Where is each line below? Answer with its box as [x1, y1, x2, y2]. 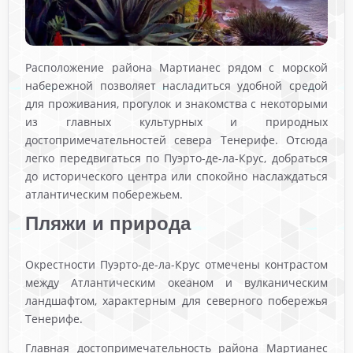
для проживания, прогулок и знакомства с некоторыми [25, 96, 328, 112]
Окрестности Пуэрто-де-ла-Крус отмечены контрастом [25, 257, 328, 273]
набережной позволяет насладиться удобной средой [25, 78, 328, 94]
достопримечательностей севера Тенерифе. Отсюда [25, 132, 328, 148]
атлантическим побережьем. [25, 187, 184, 203]
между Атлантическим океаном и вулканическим [25, 275, 328, 291]
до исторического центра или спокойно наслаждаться [25, 169, 328, 184]
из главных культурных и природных [25, 114, 328, 130]
